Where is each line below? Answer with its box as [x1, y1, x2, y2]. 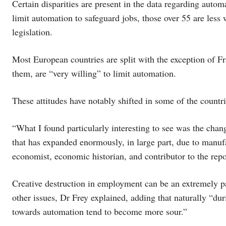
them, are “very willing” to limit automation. [12, 67, 176, 79]
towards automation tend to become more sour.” [12, 205, 187, 217]
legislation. [12, 25, 52, 38]
